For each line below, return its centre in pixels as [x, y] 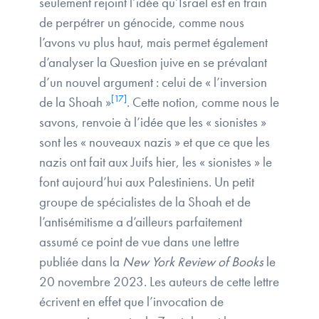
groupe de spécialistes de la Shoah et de [145, 202]
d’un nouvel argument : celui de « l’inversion [153, 83]
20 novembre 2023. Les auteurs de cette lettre [159, 282]
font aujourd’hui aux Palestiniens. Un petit [147, 182]
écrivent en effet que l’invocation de [131, 302]
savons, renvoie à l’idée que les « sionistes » [153, 122]
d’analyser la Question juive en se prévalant [153, 63]
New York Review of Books [193, 262]
